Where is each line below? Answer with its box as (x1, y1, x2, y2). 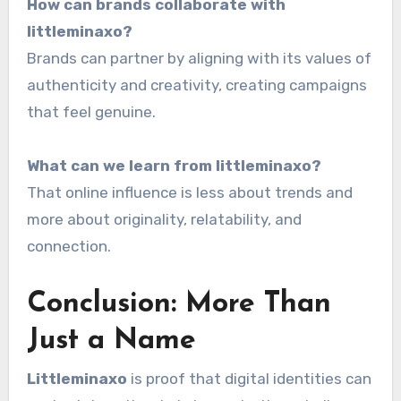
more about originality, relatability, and (26, 209, 302, 228)
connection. (26, 236, 111, 255)
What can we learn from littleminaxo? (26, 156, 321, 175)
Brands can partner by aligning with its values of (26, 48, 371, 67)
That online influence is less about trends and (26, 183, 353, 201)
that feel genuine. (26, 102, 156, 121)
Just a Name (26, 326, 196, 355)
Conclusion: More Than (26, 289, 331, 319)
